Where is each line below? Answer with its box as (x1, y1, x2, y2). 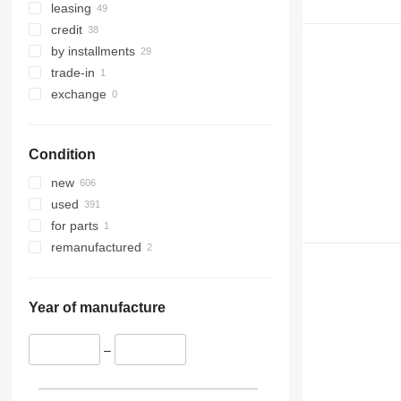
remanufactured (50, 240, 141, 255)
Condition (28, 147, 96, 163)
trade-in (50, 65, 95, 81)
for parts (50, 218, 98, 234)
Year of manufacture (28, 300, 166, 316)
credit (50, 22, 82, 38)
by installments (50, 44, 135, 59)
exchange (50, 87, 107, 102)
